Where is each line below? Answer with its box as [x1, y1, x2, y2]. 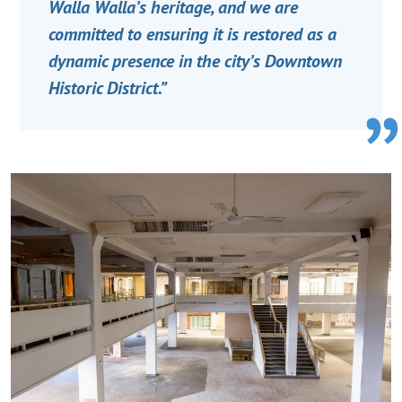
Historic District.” [48, 75, 167, 100]
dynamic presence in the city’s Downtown [48, 48, 342, 73]
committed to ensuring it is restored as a [48, 22, 336, 46]
